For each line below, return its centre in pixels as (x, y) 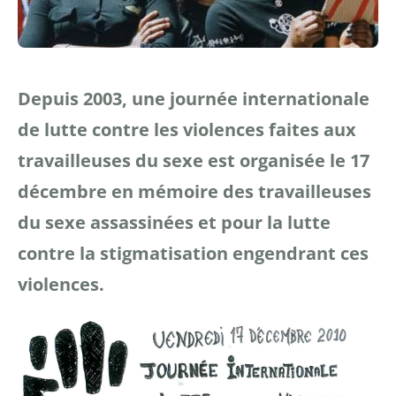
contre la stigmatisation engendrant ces (193, 254)
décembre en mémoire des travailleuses (194, 192)
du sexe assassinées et (117, 223)
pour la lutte (274, 223)
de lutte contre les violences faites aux (187, 130)
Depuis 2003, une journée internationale (194, 99)
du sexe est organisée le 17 (250, 161)
